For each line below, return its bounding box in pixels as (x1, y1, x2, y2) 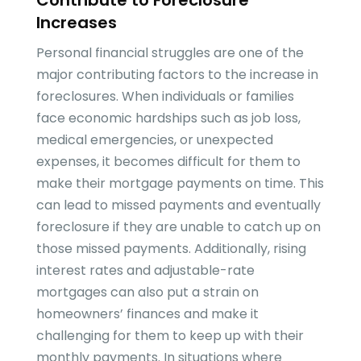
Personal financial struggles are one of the (35, 44, 304, 63)
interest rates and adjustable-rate (35, 261, 255, 280)
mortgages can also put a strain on (35, 283, 259, 302)
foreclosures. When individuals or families (35, 87, 294, 106)
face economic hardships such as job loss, (35, 109, 301, 128)
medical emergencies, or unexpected (35, 131, 273, 150)
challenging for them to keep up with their (35, 326, 304, 346)
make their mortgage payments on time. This (35, 174, 324, 193)
